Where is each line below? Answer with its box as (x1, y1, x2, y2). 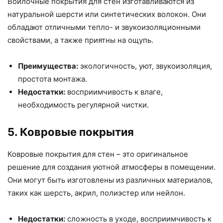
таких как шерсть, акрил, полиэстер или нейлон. (7, 188, 185, 198)
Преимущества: (18, 61, 78, 71)
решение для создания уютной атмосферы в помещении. (7, 162, 216, 172)
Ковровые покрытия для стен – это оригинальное (7, 149, 188, 159)
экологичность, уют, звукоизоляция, (78, 61, 212, 71)
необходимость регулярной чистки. (18, 100, 149, 110)
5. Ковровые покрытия (7, 125, 134, 138)
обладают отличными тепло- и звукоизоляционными (7, 22, 201, 32)
